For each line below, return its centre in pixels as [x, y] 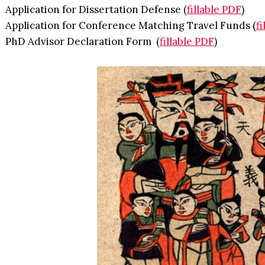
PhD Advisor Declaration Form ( [83, 41]
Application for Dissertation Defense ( [96, 9]
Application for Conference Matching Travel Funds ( [131, 25]
